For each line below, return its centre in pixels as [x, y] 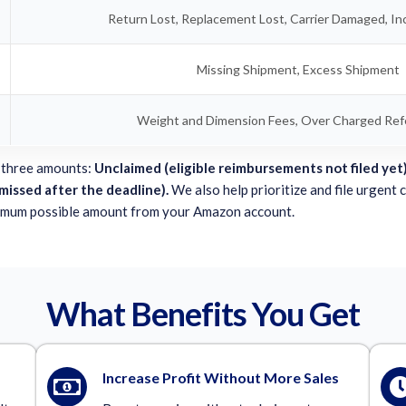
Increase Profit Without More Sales [221, 377]
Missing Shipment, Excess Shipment [299, 69]
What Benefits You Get [203, 313]
